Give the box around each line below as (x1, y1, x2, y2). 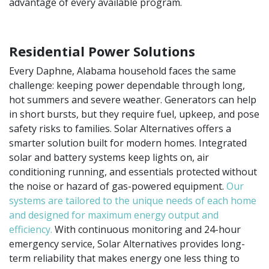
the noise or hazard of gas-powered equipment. (9, 179, 226, 193)
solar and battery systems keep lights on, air (9, 150, 209, 164)
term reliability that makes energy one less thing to (9, 251, 240, 265)
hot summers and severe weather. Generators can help (9, 92, 256, 106)
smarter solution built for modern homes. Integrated (9, 136, 247, 150)
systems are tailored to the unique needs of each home (9, 193, 256, 207)
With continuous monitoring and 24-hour (52, 222, 241, 236)
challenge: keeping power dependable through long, (9, 78, 245, 92)
